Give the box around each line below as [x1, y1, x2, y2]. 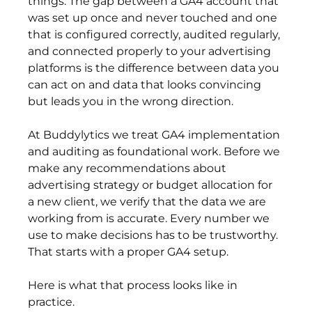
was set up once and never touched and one [28, 11, 281, 25]
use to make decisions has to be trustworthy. [28, 228, 281, 242]
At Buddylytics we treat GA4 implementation [28, 128, 283, 142]
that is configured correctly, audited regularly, [28, 28, 283, 42]
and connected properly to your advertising [28, 45, 274, 58]
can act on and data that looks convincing [28, 78, 265, 92]
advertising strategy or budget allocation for [28, 178, 276, 192]
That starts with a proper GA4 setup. [28, 245, 229, 259]
